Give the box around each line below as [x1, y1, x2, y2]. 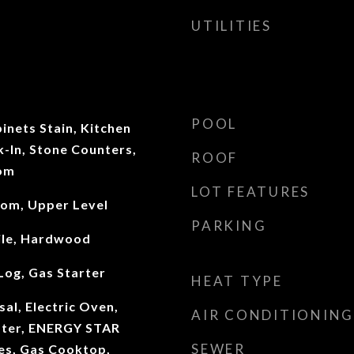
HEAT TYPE [191, 273, 283, 289]
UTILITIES [191, 17, 272, 34]
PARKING [191, 217, 267, 234]
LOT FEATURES [191, 183, 310, 200]
